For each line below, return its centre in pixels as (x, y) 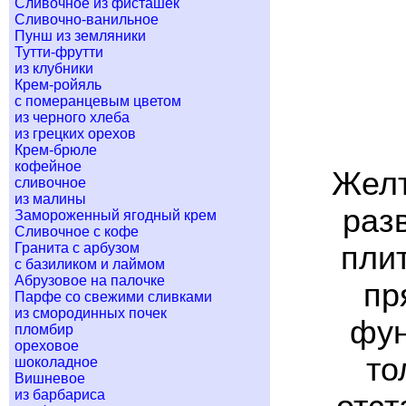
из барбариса (60, 395)
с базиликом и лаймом (90, 264)
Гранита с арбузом (77, 248)
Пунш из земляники (80, 36)
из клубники (54, 68)
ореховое (47, 346)
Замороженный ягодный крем (116, 215)
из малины (50, 199)
